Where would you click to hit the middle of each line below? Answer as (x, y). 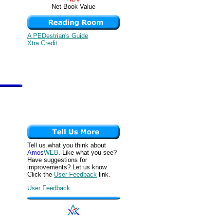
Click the (41, 174)
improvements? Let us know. (68, 167)
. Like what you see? (88, 153)
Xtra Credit (42, 43)
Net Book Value (73, 7)
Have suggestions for (57, 160)
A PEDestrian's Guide (58, 36)
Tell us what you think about (67, 145)
